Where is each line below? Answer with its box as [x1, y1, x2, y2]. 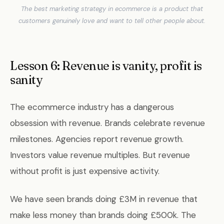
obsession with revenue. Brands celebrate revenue [10, 117, 205, 128]
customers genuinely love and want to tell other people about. [18, 16, 205, 25]
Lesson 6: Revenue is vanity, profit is [10, 58, 202, 73]
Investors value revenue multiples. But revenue [10, 149, 190, 160]
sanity [10, 72, 42, 87]
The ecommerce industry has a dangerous [10, 101, 174, 112]
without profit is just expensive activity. [10, 165, 159, 176]
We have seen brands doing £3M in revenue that [10, 193, 197, 204]
